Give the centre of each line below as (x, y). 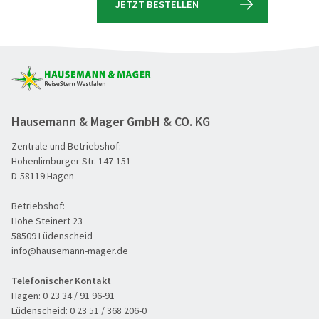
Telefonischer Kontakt (61, 280)
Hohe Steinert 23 (47, 220)
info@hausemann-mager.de (70, 250)
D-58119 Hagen (43, 176)
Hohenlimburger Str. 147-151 (71, 161)
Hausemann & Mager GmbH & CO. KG (111, 121)
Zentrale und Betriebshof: (66, 146)
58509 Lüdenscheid (52, 235)
